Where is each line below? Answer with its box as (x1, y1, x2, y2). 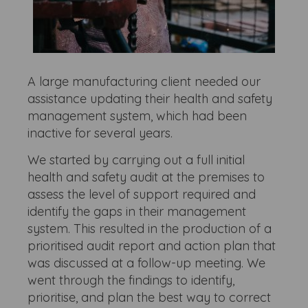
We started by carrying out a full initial (27, 152, 245, 168)
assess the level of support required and (27, 186, 256, 202)
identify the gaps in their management (27, 203, 247, 219)
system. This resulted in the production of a (27, 221, 272, 236)
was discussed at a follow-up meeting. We (27, 255, 266, 271)
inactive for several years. (27, 125, 180, 141)
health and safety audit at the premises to (27, 169, 265, 185)
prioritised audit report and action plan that (27, 238, 276, 254)
